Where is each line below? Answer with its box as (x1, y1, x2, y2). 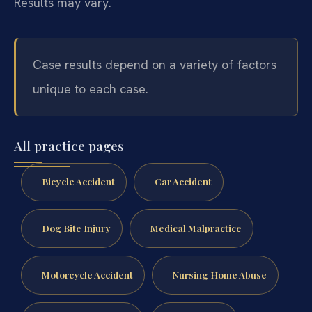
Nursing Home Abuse (172, 268, 267, 281)
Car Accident (154, 175, 212, 188)
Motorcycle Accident (41, 268, 133, 281)
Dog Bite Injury (41, 221, 111, 235)
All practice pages (14, 136, 124, 155)
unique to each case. (33, 81, 148, 97)
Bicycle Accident (41, 175, 115, 188)
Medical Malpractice (150, 221, 242, 235)
